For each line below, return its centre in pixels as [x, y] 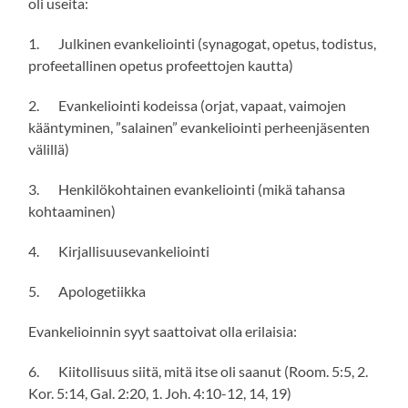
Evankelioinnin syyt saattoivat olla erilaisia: [163, 331]
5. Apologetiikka [87, 291]
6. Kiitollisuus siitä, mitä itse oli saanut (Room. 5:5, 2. [199, 372]
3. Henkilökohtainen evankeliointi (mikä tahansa [187, 189]
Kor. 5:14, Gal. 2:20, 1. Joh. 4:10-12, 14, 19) [160, 393]
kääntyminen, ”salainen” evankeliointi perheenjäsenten [199, 127]
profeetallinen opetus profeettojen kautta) [161, 66]
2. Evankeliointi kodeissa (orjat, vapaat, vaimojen [188, 106]
